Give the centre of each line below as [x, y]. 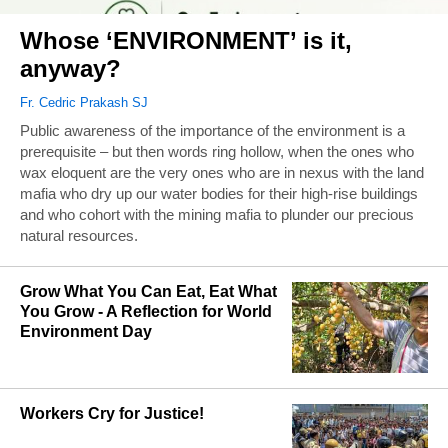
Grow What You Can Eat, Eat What [148, 292]
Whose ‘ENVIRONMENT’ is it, [186, 41]
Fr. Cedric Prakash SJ [84, 103]
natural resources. [79, 236]
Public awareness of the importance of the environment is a [212, 131]
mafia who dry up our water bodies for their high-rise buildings [219, 194]
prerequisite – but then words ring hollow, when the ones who [217, 152]
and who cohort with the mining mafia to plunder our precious [217, 215]
